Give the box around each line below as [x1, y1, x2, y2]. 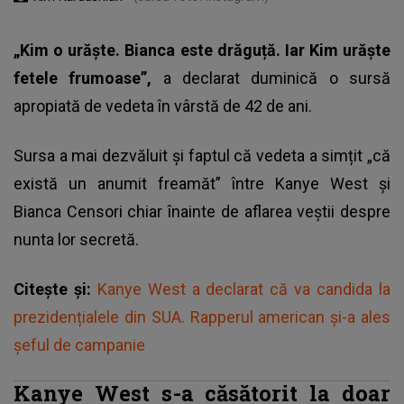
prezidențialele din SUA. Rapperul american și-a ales [14, 307, 390, 326]
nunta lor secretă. [14, 229, 139, 249]
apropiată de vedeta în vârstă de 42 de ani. [14, 96, 312, 115]
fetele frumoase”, [14, 68, 163, 87]
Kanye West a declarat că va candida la [96, 279, 391, 298]
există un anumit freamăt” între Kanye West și [14, 173, 390, 193]
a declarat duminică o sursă [162, 68, 391, 87]
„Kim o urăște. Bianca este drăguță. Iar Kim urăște [14, 40, 390, 60]
